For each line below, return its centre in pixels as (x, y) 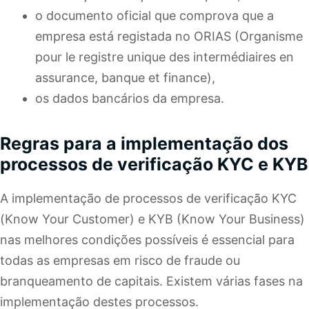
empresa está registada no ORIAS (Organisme (169, 37)
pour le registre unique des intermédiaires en (165, 57)
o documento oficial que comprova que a (154, 16)
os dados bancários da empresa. (130, 99)
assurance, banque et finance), (125, 78)
